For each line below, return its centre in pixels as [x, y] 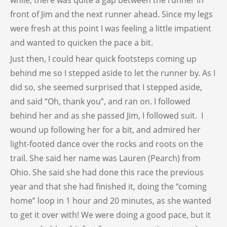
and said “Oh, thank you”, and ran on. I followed [100, 102]
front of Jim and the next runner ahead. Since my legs [111, 14]
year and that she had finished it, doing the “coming [108, 187]
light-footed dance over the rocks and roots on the [107, 144]
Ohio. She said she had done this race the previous [107, 173]
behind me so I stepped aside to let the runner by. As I [113, 73]
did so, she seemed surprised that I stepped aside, [106, 87]
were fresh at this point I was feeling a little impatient [111, 29]
